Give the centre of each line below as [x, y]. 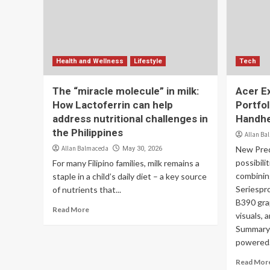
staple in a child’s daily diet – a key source [130, 176]
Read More [71, 209]
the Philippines [88, 133]
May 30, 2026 [142, 149]
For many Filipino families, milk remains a [126, 163]
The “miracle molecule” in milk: [126, 91]
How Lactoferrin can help [113, 105]
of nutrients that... [87, 190]
